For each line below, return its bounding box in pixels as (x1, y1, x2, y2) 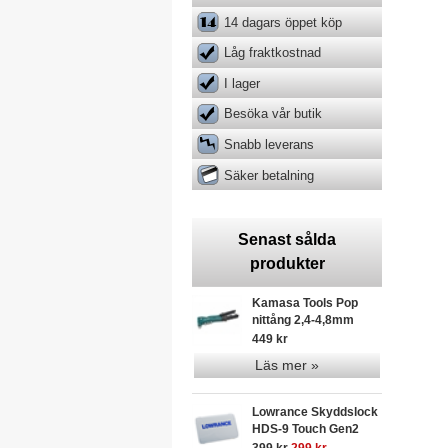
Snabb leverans (224, 136, 314, 152)
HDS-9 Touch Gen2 (252, 422, 359, 437)
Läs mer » (255, 357, 319, 374)
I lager (224, 75, 260, 91)
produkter (249, 255, 325, 273)
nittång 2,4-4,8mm (252, 313, 354, 328)
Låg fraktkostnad (224, 45, 321, 61)
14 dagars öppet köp (224, 14, 342, 30)
